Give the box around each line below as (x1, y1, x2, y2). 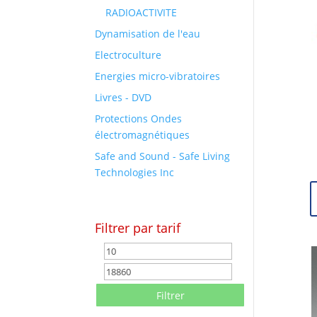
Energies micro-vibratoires (95, 69, 221, 83)
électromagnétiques (95, 128, 190, 142)
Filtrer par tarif (95, 219, 181, 237)
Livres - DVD (95, 91, 152, 105)
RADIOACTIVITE (105, 6, 178, 20)
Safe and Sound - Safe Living (95, 149, 231, 163)
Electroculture (95, 48, 162, 62)
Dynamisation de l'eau (95, 27, 201, 41)
